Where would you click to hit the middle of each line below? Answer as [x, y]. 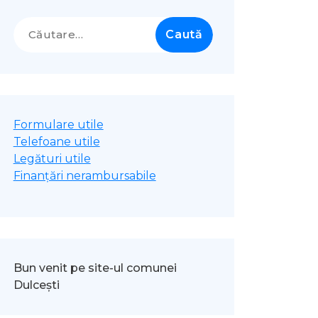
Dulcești [36, 285]
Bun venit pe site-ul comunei [95, 268]
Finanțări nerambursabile [84, 176]
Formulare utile [58, 125]
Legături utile [52, 159]
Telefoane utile [56, 142]
